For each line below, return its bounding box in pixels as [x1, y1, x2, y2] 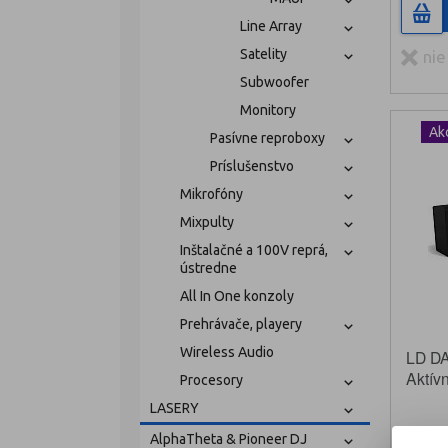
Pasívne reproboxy [209, 130, 325, 146]
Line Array [239, 18, 302, 34]
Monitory [239, 102, 296, 118]
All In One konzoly [179, 288, 294, 304]
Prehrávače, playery [179, 316, 302, 332]
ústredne [179, 260, 237, 276]
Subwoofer [239, 74, 309, 90]
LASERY [149, 400, 199, 416]
